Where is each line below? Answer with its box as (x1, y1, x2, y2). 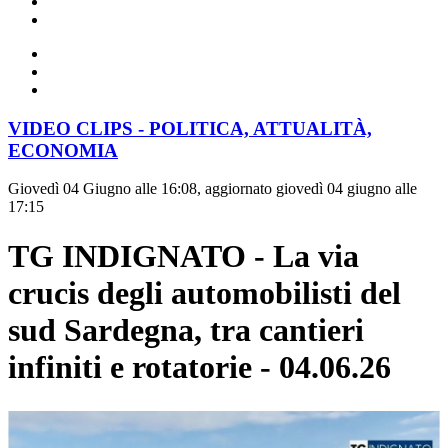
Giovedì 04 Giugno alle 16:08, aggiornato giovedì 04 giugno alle (8, 180, 417, 198)
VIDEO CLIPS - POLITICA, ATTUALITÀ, (8, 117, 372, 139)
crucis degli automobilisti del (8, 274, 401, 311)
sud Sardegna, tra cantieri (8, 311, 364, 348)
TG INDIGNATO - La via (8, 237, 359, 274)
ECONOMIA (8, 139, 118, 161)
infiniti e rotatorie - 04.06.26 (8, 348, 391, 385)
